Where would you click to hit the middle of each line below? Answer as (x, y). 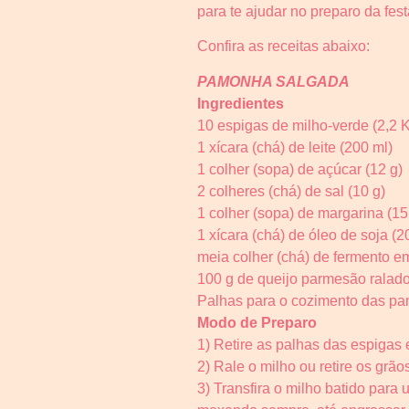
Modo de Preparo (257, 322)
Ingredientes (241, 103)
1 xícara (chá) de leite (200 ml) (295, 147)
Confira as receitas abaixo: (283, 47)
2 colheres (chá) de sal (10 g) (291, 191)
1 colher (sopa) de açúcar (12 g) (300, 169)
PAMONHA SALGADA (273, 81)
